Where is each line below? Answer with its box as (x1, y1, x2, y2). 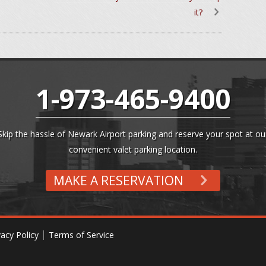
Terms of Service (49, 229, 114, 240)
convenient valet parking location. (69, 144, 197, 155)
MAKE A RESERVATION (53, 172, 186, 189)
